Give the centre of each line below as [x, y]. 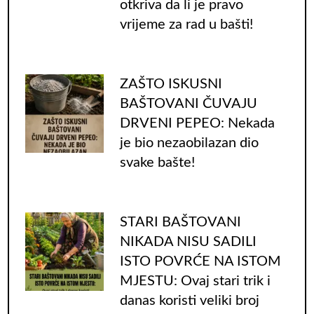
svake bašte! [157, 162]
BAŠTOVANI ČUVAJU [188, 103]
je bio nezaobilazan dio [189, 143]
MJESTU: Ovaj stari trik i [195, 281]
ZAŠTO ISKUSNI [171, 84]
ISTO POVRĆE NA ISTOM [200, 261]
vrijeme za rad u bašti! [186, 24]
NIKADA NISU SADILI [188, 241]
